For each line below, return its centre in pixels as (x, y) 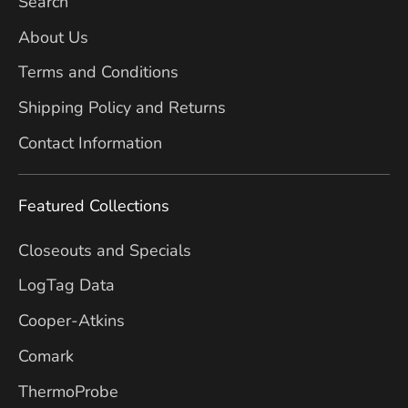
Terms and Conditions (98, 72)
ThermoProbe (68, 391)
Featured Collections (94, 206)
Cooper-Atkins (71, 321)
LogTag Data (66, 286)
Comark (46, 357)
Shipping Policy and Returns (122, 108)
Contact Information (90, 143)
